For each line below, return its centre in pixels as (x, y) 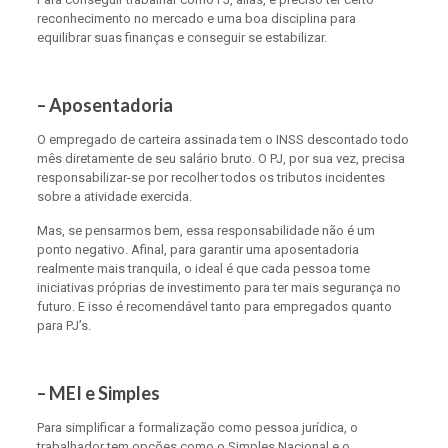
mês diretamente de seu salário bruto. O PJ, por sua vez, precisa (220, 158)
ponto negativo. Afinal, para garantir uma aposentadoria (197, 249)
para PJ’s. (63, 325)
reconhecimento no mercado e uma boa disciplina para (196, 18)
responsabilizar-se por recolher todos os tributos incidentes (210, 177)
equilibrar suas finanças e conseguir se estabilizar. (181, 37)
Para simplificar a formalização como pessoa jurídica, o (197, 427)
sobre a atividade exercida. (114, 196)
